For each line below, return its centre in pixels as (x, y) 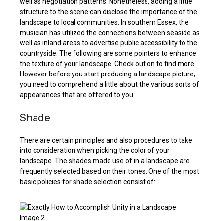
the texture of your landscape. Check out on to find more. (108, 64)
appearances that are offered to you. (77, 95)
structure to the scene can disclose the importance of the (108, 12)
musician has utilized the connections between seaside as (110, 33)
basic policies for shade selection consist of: (87, 182)
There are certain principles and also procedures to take (106, 140)
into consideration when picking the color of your (94, 151)
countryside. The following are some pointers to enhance (108, 54)
